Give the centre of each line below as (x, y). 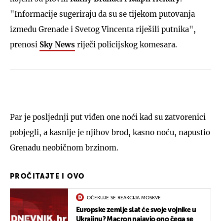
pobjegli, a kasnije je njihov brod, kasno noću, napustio (110, 132)
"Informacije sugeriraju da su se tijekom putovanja (102, 14)
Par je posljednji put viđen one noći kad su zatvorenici (108, 117)
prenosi (25, 44)
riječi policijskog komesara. (126, 44)
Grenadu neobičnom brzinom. (64, 147)
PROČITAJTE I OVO (47, 176)
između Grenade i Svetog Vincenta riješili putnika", (103, 29)
